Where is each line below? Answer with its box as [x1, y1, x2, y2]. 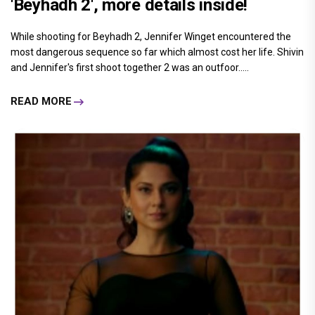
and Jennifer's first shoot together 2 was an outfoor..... [11, 61, 249, 73]
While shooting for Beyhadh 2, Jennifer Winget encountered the [11, 30, 291, 42]
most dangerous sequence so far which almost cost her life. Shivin [11, 46, 304, 58]
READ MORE [11, 95, 72, 108]
